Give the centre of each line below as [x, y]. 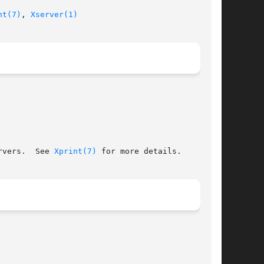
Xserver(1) [54, 15]
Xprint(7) [75, 151]
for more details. [139, 151]
